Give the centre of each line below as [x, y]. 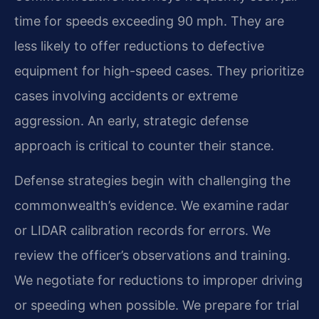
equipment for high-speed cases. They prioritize [159, 70]
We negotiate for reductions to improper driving [158, 280]
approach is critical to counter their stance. [144, 145]
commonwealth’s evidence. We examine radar [152, 205]
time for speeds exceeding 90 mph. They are [149, 21]
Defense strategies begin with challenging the [152, 180]
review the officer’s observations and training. [152, 255]
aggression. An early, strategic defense [131, 120]
